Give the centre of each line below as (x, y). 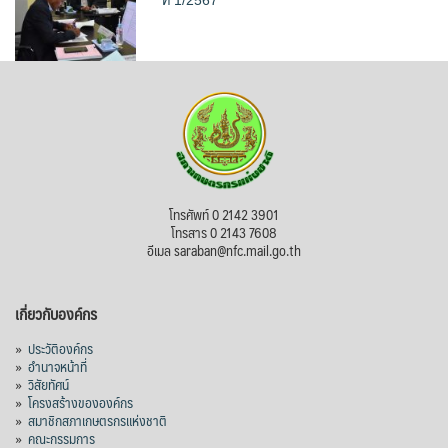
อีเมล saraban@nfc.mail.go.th (224, 250)
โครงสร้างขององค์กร (80, 402)
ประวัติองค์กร (60, 348)
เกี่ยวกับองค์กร (56, 314)
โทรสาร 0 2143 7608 (224, 232)
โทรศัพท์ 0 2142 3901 (224, 214)
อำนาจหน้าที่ (57, 366)
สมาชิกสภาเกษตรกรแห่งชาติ (97, 420)
